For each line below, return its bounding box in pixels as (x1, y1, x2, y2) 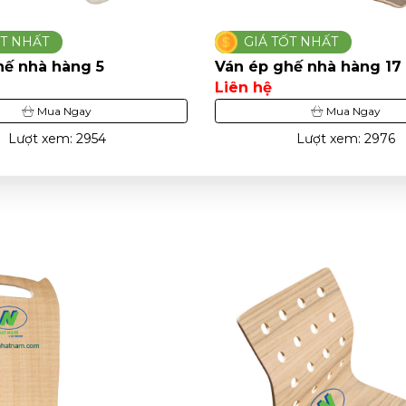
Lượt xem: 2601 (297, 130, 394, 148)
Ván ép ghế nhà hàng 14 (215, 58, 402, 76)
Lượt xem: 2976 (7, 130, 106, 148)
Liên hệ (215, 79, 272, 97)
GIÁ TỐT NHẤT (244, 34, 338, 51)
